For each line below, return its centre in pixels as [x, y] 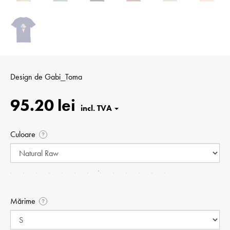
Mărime [23, 201]
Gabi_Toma [63, 77]
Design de [27, 77]
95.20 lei [43, 106]
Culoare [23, 135]
